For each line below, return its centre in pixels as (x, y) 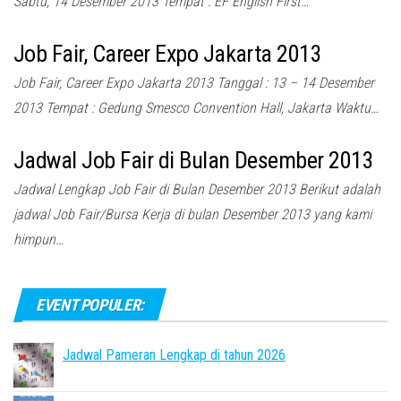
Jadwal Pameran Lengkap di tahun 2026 (174, 355)
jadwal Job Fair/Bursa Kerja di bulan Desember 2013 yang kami (192, 214)
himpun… (38, 239)
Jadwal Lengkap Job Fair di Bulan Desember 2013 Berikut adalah (197, 189)
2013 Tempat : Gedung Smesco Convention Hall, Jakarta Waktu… (196, 108)
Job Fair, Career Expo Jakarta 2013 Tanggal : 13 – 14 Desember (194, 83)
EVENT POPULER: (90, 305)
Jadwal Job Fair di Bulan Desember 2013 (194, 160)
